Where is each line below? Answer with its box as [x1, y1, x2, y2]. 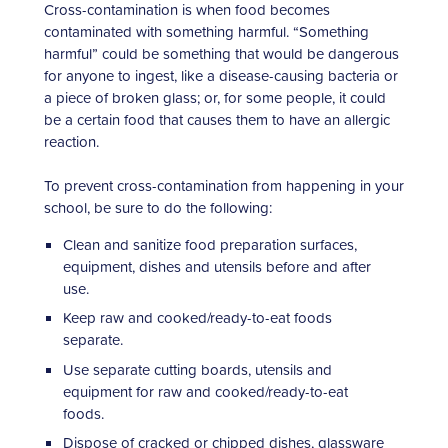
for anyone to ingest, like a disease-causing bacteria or [44, 64, 398, 86]
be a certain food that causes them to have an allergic [44, 108, 390, 130]
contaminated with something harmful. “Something [44, 20, 369, 42]
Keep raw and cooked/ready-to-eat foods [62, 307, 332, 329]
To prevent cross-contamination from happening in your [44, 174, 404, 196]
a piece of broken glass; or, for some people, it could [44, 86, 386, 108]
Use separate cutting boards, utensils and [62, 358, 332, 380]
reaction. [44, 130, 99, 152]
